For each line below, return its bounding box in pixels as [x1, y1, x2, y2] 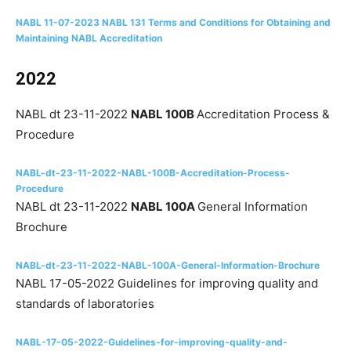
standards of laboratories [16, 296, 154, 311]
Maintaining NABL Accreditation [16, 32, 162, 44]
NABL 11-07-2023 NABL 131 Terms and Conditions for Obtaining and [16, 16, 331, 28]
